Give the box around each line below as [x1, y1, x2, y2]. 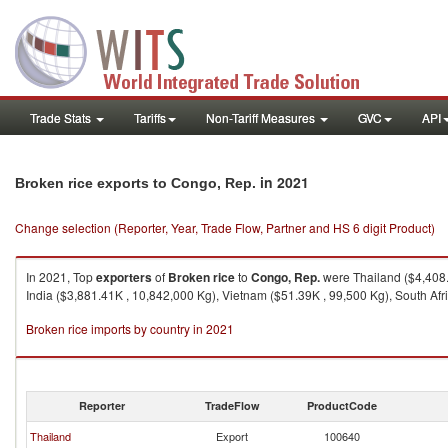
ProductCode [307, 398, 377, 413]
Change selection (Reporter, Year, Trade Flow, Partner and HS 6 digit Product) [15, 219, 435, 236]
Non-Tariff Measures [206, 109, 318, 126]
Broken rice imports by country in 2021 [26, 320, 234, 337]
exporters [96, 268, 152, 286]
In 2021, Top [26, 268, 96, 285]
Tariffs [134, 109, 166, 126]
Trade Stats [30, 109, 94, 126]
